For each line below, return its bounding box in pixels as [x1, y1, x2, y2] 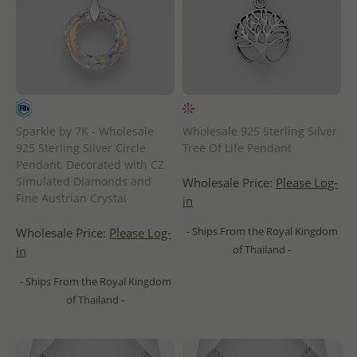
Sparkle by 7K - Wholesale [16, 124, 154, 139]
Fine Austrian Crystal [16, 190, 127, 206]
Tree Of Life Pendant [182, 140, 292, 156]
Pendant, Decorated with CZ [16, 157, 164, 173]
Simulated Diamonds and [16, 174, 151, 190]
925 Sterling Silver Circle [16, 140, 146, 156]
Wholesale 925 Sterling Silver [182, 124, 337, 139]
